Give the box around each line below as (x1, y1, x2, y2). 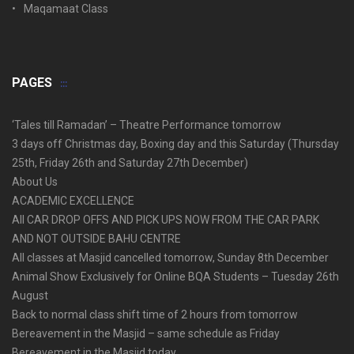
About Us (12, 175, 58, 188)
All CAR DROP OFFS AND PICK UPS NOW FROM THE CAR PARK (12, 213, 319, 226)
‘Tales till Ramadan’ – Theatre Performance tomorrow (12, 119, 281, 131)
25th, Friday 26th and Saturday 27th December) (12, 156, 248, 169)
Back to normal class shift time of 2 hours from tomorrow (12, 308, 298, 321)
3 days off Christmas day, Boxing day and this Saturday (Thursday (12, 137, 339, 150)
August (12, 289, 48, 302)
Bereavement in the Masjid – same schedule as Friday (12, 327, 280, 340)
